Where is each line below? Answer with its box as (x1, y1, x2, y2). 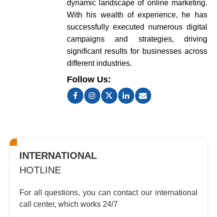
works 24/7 (80, 200, 118, 208)
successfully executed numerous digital (66, 22, 207, 31)
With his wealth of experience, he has (66, 10, 207, 19)
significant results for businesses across (66, 46, 207, 55)
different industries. (66, 59, 132, 67)
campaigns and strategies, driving (66, 34, 207, 43)
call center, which (19, 200, 81, 208)
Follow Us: (66, 74, 111, 84)
